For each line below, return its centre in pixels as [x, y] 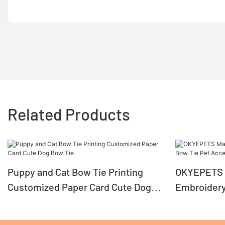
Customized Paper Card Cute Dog [79, 187]
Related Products [69, 114]
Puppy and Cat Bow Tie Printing [75, 172]
